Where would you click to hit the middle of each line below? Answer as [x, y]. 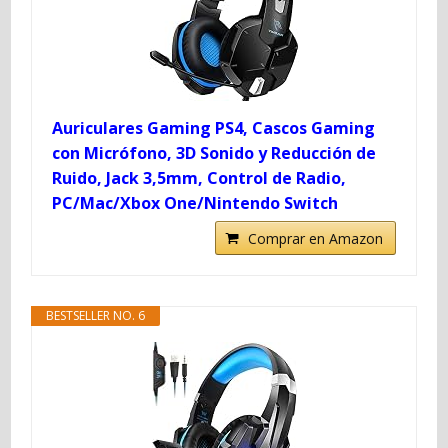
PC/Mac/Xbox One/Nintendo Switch [195, 202]
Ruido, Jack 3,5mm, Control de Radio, [199, 177]
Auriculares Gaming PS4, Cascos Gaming [214, 127]
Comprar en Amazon [315, 238]
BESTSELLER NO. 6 [96, 315]
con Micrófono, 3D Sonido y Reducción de [214, 152]
